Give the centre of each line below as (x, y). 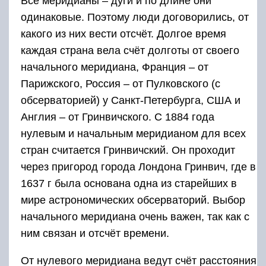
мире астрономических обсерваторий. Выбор (133, 200)
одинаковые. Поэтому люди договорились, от (135, 17)
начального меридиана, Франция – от (115, 67)
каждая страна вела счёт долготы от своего (130, 50)
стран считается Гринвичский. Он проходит (128, 150)
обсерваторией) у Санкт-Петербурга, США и (131, 100)
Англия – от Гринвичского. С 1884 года (118, 117)
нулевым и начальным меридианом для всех (133, 133)
